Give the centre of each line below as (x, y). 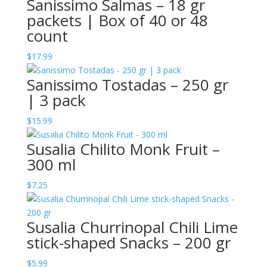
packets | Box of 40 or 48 (117, 20)
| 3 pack (56, 100)
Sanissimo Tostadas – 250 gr (127, 85)
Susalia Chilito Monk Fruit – (123, 149)
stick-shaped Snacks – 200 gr (128, 243)
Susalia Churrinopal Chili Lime (132, 227)
